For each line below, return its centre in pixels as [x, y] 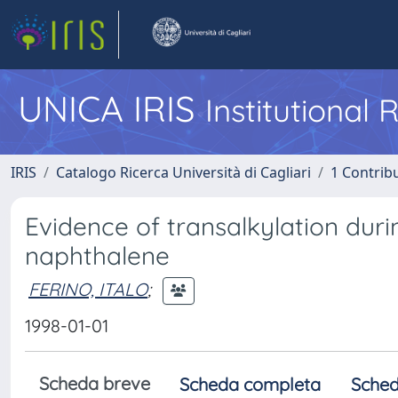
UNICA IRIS [111, 108]
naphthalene [97, 255]
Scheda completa [250, 384]
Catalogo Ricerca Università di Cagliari [183, 172]
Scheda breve [95, 383]
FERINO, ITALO [88, 289]
